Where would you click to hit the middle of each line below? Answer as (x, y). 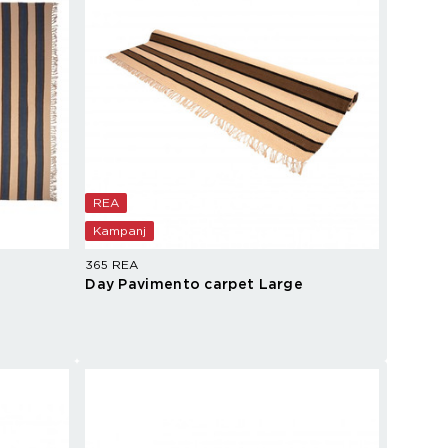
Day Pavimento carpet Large (194, 285)
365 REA (112, 265)
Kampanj (120, 231)
